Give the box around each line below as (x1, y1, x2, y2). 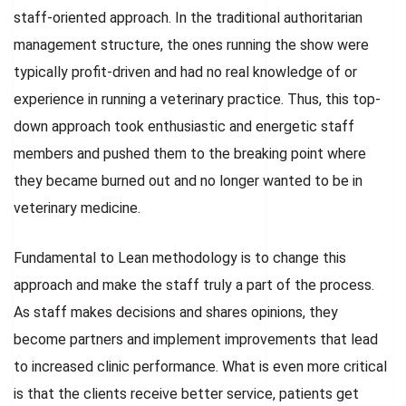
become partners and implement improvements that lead (14, 330, 378, 348)
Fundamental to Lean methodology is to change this (14, 248, 346, 266)
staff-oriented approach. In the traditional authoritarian (14, 8, 362, 26)
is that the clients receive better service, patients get (14, 384, 359, 402)
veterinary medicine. (14, 198, 140, 217)
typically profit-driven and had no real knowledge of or (14, 63, 357, 81)
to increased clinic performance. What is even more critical (14, 357, 387, 375)
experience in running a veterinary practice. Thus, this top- (14, 90, 381, 108)
